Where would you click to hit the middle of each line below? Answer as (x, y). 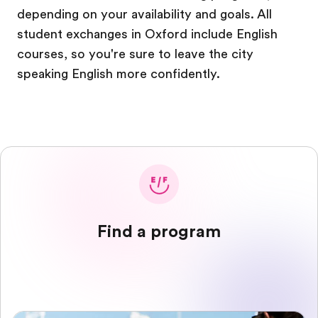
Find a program (159, 231)
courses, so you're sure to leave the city (135, 54)
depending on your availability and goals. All (144, 14)
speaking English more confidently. (119, 74)
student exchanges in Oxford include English (147, 34)
